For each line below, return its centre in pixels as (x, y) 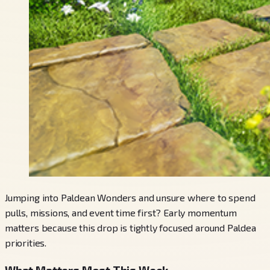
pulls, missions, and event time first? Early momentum (121, 212)
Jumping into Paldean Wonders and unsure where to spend (130, 197)
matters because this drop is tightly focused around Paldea (130, 227)
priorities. (26, 242)
